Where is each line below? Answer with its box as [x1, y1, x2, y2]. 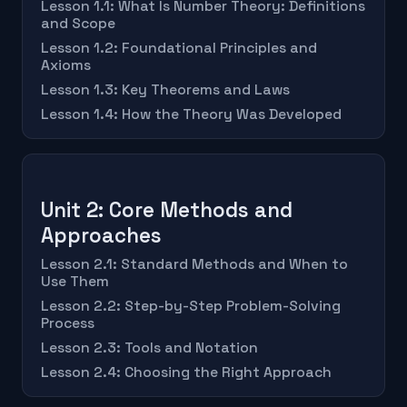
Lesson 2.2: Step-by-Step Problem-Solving [41, 297, 341, 316]
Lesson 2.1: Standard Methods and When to [41, 255, 348, 274]
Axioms [41, 56, 91, 75]
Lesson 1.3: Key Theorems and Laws [41, 81, 290, 100]
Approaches [41, 223, 162, 250]
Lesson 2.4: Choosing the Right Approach [41, 363, 332, 382]
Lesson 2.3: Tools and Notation [41, 339, 258, 358]
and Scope [41, 15, 115, 34]
